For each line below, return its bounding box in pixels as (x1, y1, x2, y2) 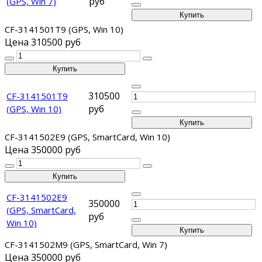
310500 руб (31, 36, 81, 49)
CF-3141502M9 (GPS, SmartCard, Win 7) (5, 239, 167, 251)
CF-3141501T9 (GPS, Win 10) (5, 23, 123, 36)
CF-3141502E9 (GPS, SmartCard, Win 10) (5, 131, 170, 143)
